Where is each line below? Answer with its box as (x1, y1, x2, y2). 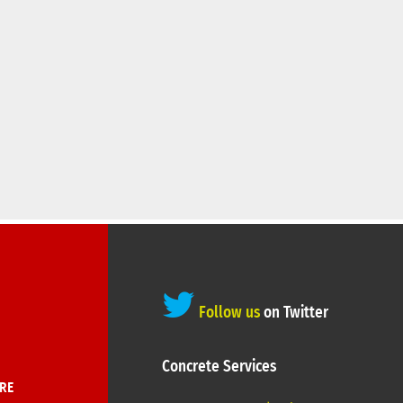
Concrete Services (161, 359, 276, 376)
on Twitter (263, 305, 328, 322)
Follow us (194, 305, 264, 322)
